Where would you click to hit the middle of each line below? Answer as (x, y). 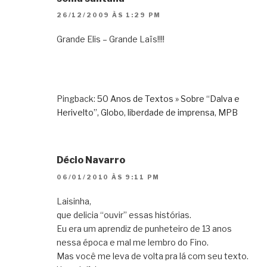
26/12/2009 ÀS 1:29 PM (109, 15)
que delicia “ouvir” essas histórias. (124, 215)
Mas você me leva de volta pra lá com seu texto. (153, 256)
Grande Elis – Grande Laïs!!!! (111, 39)
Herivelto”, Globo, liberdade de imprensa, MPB (147, 113)
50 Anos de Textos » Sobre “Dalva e (168, 99)
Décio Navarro (91, 160)
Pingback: (77, 99)
